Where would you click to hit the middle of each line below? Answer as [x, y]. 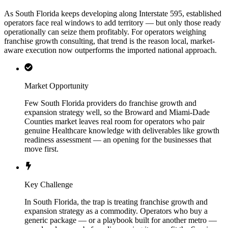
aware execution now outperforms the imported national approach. [110, 50]
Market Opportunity [56, 86]
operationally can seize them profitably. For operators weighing [105, 32]
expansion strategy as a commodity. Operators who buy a [116, 211]
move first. [41, 149]
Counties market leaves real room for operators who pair [115, 122]
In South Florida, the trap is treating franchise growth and [116, 202]
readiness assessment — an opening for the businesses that [118, 140]
